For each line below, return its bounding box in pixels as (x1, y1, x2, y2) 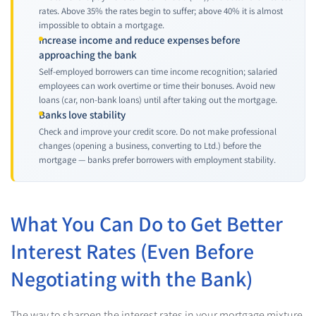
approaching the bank (39, 48, 137, 61)
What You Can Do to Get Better (11, 209, 283, 238)
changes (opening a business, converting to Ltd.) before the (39, 140, 261, 152)
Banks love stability (39, 108, 126, 121)
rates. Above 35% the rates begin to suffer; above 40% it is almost (39, 5, 283, 17)
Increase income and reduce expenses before (39, 33, 241, 47)
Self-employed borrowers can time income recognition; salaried (39, 66, 277, 78)
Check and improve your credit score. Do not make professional (39, 126, 276, 138)
